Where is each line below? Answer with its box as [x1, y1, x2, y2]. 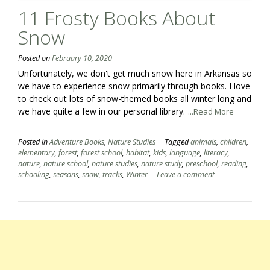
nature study [141, 158, 182, 169]
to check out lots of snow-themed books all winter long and [18, 92, 251, 104]
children [220, 136, 246, 147]
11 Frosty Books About [18, 4, 216, 31]
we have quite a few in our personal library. [18, 105, 185, 117]
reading [221, 158, 246, 169]
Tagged [165, 136, 190, 147]
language [169, 147, 200, 158]
